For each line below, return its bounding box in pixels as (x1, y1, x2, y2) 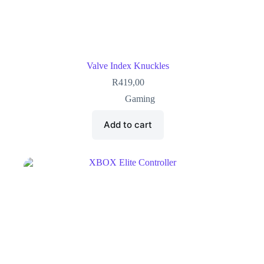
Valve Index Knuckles (87, 60, 170, 71)
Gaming (124, 93, 155, 104)
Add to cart (104, 119, 153, 131)
